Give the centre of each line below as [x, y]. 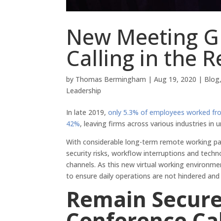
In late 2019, [87, 112]
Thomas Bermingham [111, 79]
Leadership [84, 91]
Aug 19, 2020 [175, 79]
